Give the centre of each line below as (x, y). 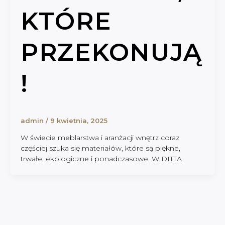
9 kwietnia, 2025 (79, 120)
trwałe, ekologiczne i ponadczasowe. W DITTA (101, 159)
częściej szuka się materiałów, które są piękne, (100, 148)
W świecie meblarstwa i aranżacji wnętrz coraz (100, 138)
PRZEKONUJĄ (112, 52)
